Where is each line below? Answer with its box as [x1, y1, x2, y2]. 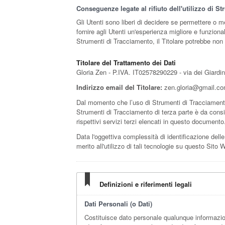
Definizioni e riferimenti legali [99, 179, 192, 189]
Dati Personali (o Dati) [84, 199, 152, 208]
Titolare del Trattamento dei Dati [76, 58, 176, 67]
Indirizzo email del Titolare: [76, 82, 162, 92]
